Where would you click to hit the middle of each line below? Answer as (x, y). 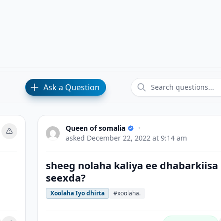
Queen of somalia (95, 128)
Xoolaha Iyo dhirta (77, 193)
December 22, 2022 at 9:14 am (137, 138)
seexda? (66, 178)
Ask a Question (71, 87)
